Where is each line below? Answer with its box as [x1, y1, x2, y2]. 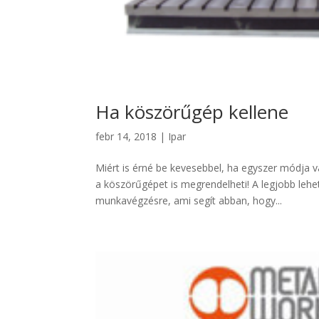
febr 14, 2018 [95, 129, 157, 143]
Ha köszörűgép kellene [95, 98, 289, 125]
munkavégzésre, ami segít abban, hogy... [95, 193, 283, 207]
